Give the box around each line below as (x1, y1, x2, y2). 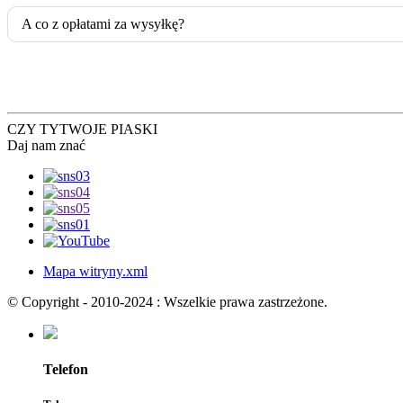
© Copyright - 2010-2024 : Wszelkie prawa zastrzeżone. (7, 293, 327, 309)
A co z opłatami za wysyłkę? (22, 15, 184, 31)
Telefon (43, 361, 88, 377)
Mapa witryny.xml (43, 263, 148, 279)
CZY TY (7, 121, 59, 137)
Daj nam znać (7, 137, 85, 153)
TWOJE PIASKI (59, 121, 157, 137)
